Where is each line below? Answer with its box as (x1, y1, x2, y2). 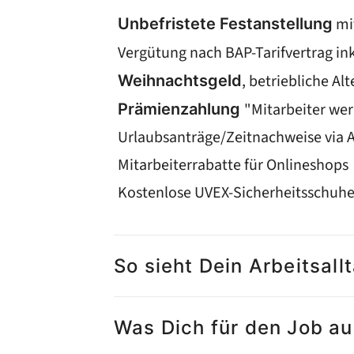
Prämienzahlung (118, 100, 244, 119)
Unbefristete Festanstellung (118, 14, 333, 33)
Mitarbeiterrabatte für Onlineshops (118, 154, 348, 176)
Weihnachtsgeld (118, 71, 242, 90)
